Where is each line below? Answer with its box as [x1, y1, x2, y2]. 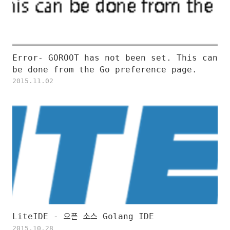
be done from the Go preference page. [12, 65, 197, 74]
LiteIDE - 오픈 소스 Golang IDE [12, 212, 154, 221]
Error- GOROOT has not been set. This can [12, 53, 218, 63]
